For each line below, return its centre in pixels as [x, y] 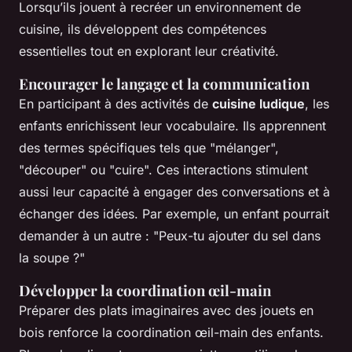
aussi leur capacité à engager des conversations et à [174, 191]
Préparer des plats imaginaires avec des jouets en [166, 310]
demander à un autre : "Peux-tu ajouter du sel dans [170, 235]
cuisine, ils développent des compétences [143, 29]
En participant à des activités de [115, 103]
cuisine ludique [258, 103]
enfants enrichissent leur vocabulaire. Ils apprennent [172, 125]
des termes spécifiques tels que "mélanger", [149, 147]
